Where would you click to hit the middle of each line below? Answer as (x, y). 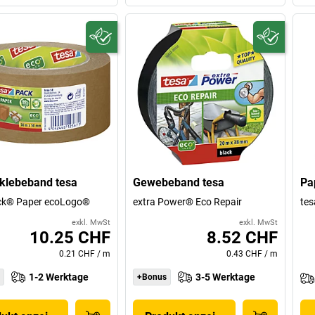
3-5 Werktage (226, 277)
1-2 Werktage (58, 277)
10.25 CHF (70, 238)
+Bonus (152, 277)
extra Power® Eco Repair (188, 202)
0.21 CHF (77, 254)
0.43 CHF (244, 254)
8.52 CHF (242, 238)
